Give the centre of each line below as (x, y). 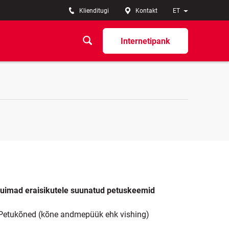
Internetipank (145, 41)
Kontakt (146, 11)
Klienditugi (94, 11)
